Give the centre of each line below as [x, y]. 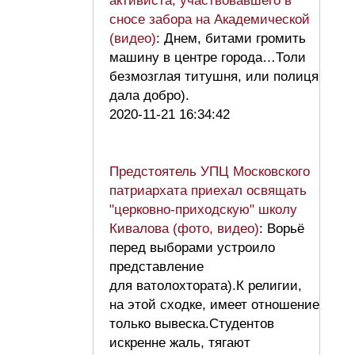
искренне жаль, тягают [180, 343]
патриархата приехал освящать [208, 191]
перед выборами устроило [192, 248]
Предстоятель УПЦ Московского [210, 172]
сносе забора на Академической [210, 20]
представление [157, 267]
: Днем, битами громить [231, 39]
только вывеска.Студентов [192, 324]
